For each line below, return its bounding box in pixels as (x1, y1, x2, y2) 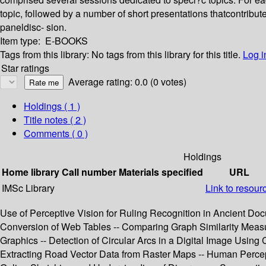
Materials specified (119, 165, 203, 179)
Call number (62, 165, 116, 179)
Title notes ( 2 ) (24, 113, 86, 127)
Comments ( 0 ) (24, 126, 88, 141)
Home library (2, 165, 59, 179)
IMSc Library (2, 181, 55, 195)
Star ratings (1, 61, 49, 75)
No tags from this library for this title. (91, 47, 240, 62)
